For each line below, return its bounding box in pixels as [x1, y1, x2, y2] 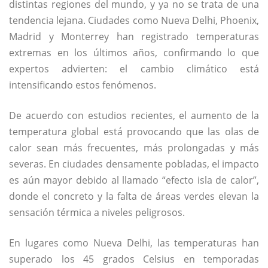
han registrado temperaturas [109, 29, 260, 43]
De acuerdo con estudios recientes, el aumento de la [9, 108, 259, 122]
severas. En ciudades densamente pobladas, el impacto [9, 157, 259, 170]
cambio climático [140, 62, 227, 75]
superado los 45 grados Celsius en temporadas [9, 252, 259, 266]
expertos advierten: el [9, 62, 141, 75]
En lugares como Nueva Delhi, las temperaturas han [9, 236, 259, 249]
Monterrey [61, 29, 109, 43]
